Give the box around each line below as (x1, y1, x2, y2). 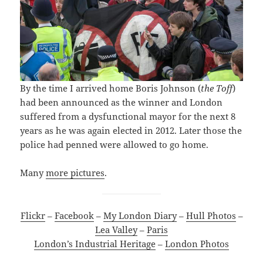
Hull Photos (186, 209, 236, 221)
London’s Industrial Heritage (34, 237, 156, 249)
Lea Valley (95, 223, 137, 235)
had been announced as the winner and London (20, 96, 223, 108)
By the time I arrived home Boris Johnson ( (20, 82, 201, 94)
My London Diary (103, 209, 177, 221)
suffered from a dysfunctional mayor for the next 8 (20, 110, 236, 122)
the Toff (201, 82, 233, 94)
